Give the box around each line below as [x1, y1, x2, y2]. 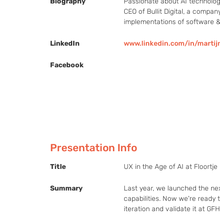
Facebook [50, 60, 83, 69]
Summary [50, 184, 82, 192]
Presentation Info [50, 141, 137, 154]
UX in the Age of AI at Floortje [124, 162, 218, 171]
